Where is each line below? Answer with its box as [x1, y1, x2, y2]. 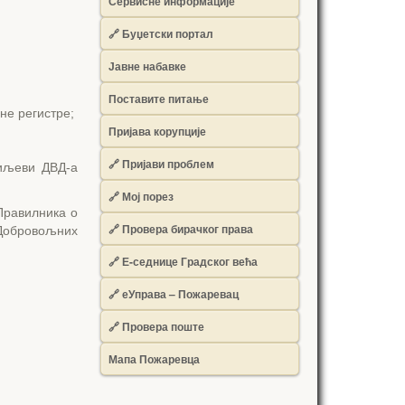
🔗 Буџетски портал [108, 25, 213, 42]
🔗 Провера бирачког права [108, 221, 253, 237]
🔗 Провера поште [108, 318, 204, 334]
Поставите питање [108, 90, 209, 107]
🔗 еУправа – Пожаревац [108, 286, 239, 302]
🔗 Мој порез [108, 188, 174, 204]
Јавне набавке [108, 58, 186, 74]
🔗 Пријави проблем [108, 155, 214, 172]
